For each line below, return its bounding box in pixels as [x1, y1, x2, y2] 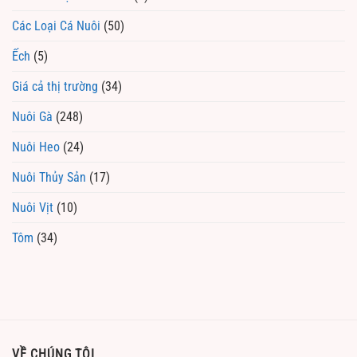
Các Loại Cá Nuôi [12, 18, 100, 33]
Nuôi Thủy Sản [12, 169, 86, 185]
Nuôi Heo [12, 139, 60, 155]
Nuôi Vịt [12, 199, 53, 215]
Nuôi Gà [12, 108, 53, 124]
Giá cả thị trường [12, 78, 98, 94]
